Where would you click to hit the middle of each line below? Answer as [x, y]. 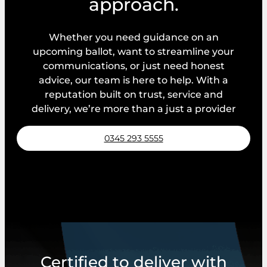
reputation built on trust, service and [133, 95]
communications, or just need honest [133, 66]
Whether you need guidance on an [133, 38]
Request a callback [133, 164]
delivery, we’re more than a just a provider [133, 109]
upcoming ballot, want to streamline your [133, 52]
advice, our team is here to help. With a [133, 80]
